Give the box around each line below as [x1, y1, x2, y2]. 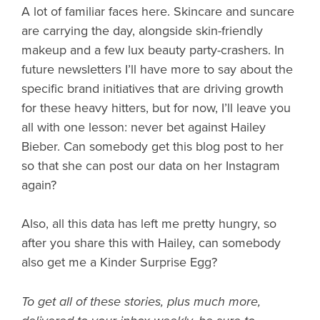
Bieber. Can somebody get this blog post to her [21, 138, 284, 154]
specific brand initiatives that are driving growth [21, 80, 284, 96]
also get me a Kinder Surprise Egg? [21, 254, 217, 270]
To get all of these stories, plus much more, [21, 293, 261, 309]
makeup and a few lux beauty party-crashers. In [21, 41, 284, 58]
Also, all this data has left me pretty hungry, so [21, 215, 276, 231]
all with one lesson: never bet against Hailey [21, 119, 266, 135]
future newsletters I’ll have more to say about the [21, 61, 293, 77]
